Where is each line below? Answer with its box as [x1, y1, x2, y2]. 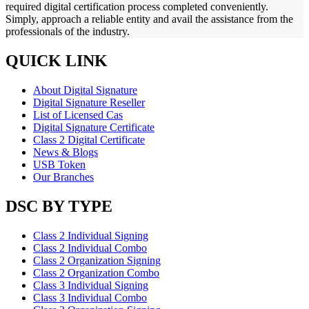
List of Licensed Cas [33, 109, 123, 121]
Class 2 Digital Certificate [33, 134, 145, 146]
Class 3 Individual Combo [33, 292, 147, 304]
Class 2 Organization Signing [33, 255, 161, 267]
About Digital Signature [33, 84, 137, 97]
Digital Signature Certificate [33, 121, 154, 134]
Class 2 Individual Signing [33, 230, 148, 242]
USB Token [33, 159, 86, 171]
